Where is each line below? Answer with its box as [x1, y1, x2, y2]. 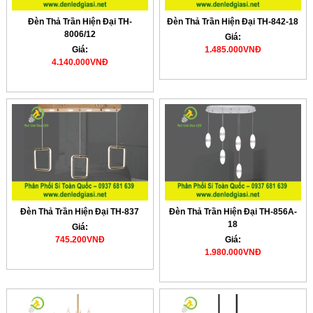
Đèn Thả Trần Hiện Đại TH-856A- [168, 207, 297, 217]
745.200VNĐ [54, 235, 105, 245]
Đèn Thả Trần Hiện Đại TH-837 [20, 207, 140, 217]
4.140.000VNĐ [51, 57, 108, 67]
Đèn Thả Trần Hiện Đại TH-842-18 [167, 16, 299, 27]
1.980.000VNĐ [204, 247, 261, 258]
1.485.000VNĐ [204, 44, 261, 54]
